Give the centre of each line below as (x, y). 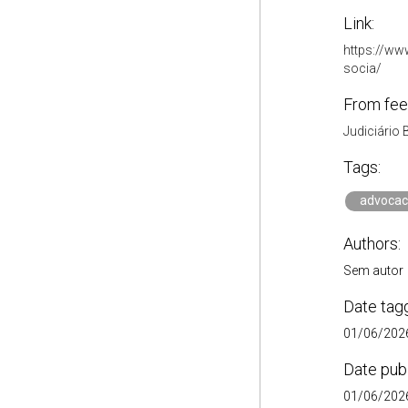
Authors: (372, 244)
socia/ (362, 68)
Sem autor (373, 270)
